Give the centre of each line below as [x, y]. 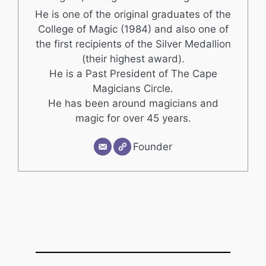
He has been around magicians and [133, 104]
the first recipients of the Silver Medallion [133, 44]
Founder [152, 147]
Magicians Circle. [133, 89]
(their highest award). [133, 59]
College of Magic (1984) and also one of [133, 29]
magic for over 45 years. [133, 118]
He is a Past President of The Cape [133, 74]
